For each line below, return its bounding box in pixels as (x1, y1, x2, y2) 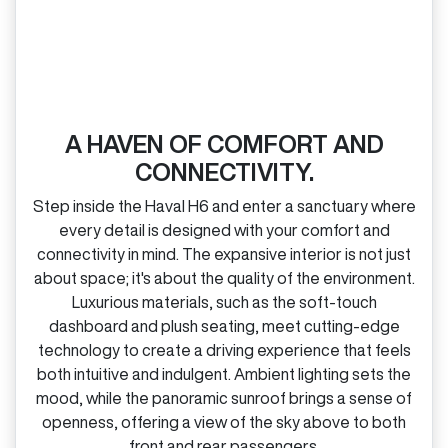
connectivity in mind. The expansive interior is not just (37, 245, 411, 262)
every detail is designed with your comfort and (58, 221, 390, 238)
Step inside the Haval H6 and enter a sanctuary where (32, 197, 416, 214)
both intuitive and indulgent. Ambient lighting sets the (37, 365, 411, 382)
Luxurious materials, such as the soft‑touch (71, 293, 377, 310)
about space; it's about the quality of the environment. (33, 269, 415, 286)
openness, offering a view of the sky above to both (42, 413, 406, 430)
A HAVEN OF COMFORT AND (64, 131, 384, 156)
